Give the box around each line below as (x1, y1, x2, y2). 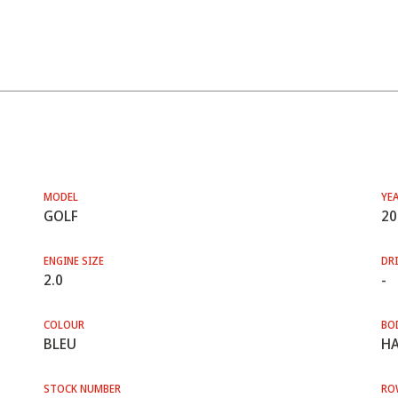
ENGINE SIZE (43, 253, 104, 268)
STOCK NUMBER (43, 381, 121, 396)
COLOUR (43, 317, 84, 332)
